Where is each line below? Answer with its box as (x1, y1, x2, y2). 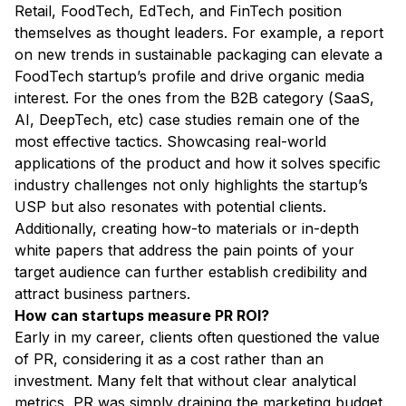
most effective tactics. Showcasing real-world (14, 132, 326, 151)
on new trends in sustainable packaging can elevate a (14, 45, 382, 64)
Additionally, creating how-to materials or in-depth (14, 219, 359, 238)
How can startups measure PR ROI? (14, 306, 269, 325)
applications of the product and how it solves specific (14, 154, 381, 173)
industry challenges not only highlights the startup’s (14, 176, 368, 195)
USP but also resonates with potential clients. (14, 198, 326, 217)
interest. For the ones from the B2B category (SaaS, (14, 89, 374, 108)
